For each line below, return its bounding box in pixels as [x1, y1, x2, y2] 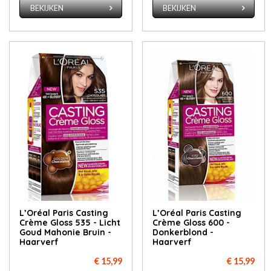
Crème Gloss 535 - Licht [19, 217, 121, 228]
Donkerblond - [152, 226, 214, 238]
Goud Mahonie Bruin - [19, 226, 112, 238]
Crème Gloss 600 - [152, 217, 230, 228]
